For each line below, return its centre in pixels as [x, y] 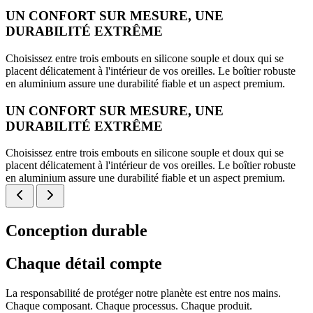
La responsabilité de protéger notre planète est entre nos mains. [143, 293]
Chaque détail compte [84, 264]
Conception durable [77, 231]
